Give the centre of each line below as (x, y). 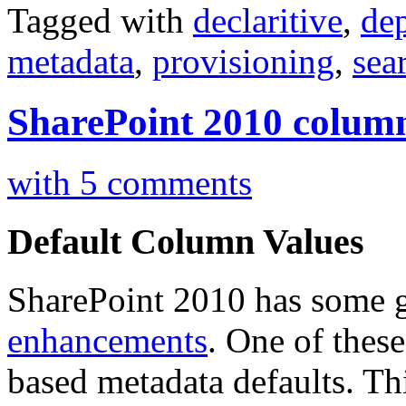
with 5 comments (130, 182)
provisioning (243, 62)
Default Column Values (186, 241)
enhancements (107, 341)
